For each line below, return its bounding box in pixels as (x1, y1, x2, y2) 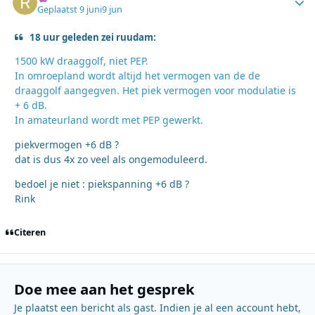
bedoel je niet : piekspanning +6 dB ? (15, 176, 189, 191)
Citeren (13, 226, 46, 239)
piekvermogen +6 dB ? (15, 137, 119, 151)
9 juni (79, 3, 103, 15)
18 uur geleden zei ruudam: (30, 30, 157, 44)
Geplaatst (37, 3, 80, 15)
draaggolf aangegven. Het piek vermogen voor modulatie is (15, 83, 296, 97)
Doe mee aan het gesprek (13, 279, 195, 300)
